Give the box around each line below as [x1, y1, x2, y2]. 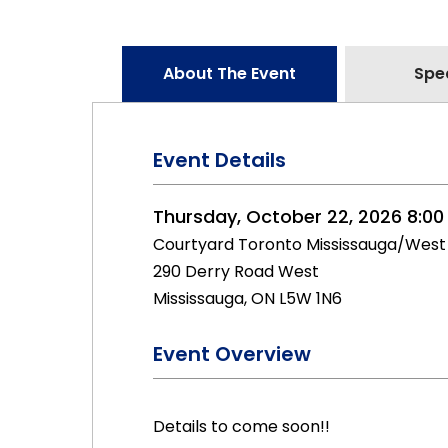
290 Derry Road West [153, 260, 319, 283]
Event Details [153, 146, 286, 174]
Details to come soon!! [153, 415, 330, 438]
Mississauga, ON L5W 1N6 [153, 287, 342, 310]
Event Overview [153, 340, 311, 368]
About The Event [163, 62, 296, 85]
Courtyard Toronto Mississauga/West [153, 233, 446, 256]
